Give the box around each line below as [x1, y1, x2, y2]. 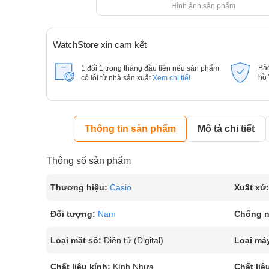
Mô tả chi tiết [197, 124, 255, 134]
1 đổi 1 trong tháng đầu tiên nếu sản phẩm [81, 65, 219, 72]
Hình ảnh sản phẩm [171, 2, 236, 10]
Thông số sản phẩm [46, 156, 131, 166]
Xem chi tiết [153, 74, 190, 82]
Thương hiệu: [50, 183, 107, 192]
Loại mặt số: [50, 235, 101, 245]
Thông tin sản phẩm [84, 124, 176, 134]
